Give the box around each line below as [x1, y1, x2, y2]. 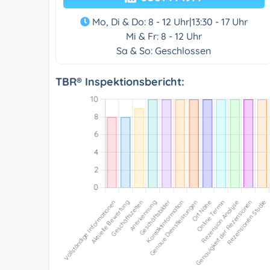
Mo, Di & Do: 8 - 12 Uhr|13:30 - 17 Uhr [89, 15, 248, 28]
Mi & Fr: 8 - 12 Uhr [125, 30, 202, 42]
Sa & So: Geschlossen [116, 44, 212, 57]
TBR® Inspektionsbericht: [55, 74, 184, 89]
